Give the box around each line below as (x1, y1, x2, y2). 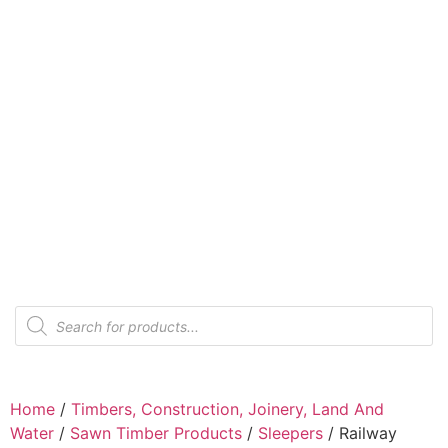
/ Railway (323, 422, 397, 443)
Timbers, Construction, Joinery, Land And (71, 398, 384, 419)
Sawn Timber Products (70, 422, 242, 443)
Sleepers (258, 422, 323, 443)
